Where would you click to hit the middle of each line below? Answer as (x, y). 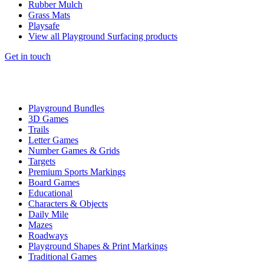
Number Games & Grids (74, 151)
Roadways (48, 235)
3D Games (48, 119)
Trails (39, 129)
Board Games (54, 182)
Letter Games (53, 140)
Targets (42, 161)
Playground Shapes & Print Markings (98, 246)
